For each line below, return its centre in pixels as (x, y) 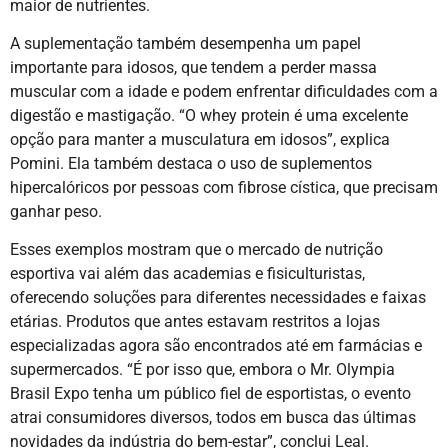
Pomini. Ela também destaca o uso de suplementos (191, 164)
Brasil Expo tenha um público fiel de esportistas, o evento (210, 394)
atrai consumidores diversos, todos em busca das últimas (213, 418)
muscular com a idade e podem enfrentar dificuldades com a (224, 92)
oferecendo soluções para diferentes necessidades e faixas (218, 298)
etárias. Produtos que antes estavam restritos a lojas (195, 322)
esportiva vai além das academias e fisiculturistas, (187, 274)
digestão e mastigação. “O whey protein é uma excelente (209, 116)
